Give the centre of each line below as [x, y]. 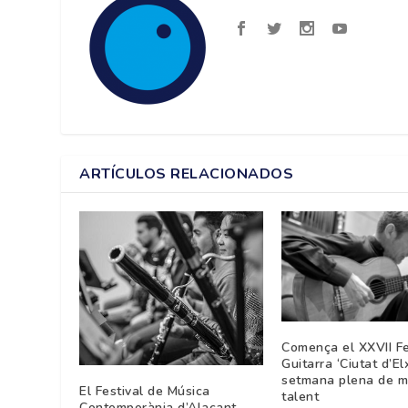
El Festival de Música [145, 391]
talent [301, 396]
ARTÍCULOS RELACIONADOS [187, 173]
